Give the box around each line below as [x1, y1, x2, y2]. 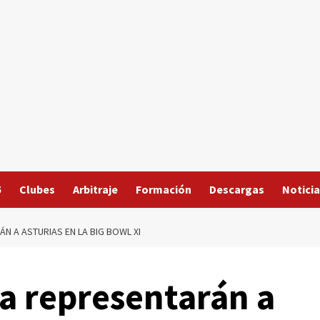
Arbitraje [72, 182, 118, 196]
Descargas [209, 182, 264, 196]
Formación [135, 182, 191, 196]
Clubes [19, 182, 55, 196]
